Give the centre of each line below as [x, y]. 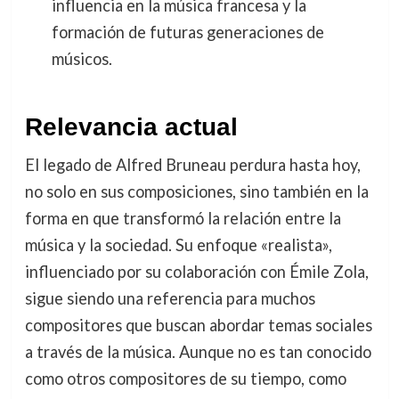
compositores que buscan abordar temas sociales [198, 325]
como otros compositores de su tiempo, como [185, 378]
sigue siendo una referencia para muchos [170, 298]
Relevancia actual [131, 126]
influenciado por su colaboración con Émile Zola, [196, 271]
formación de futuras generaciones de [187, 33]
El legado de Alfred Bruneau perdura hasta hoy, [192, 164]
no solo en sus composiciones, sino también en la [196, 191]
